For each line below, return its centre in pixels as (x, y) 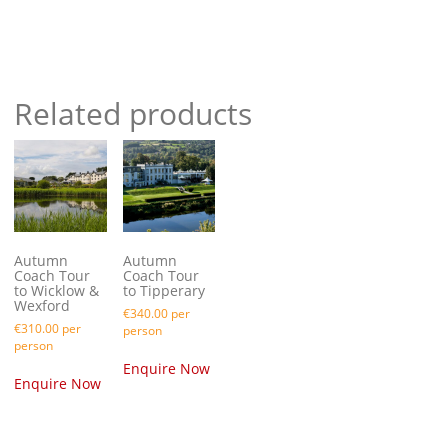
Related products (133, 113)
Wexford (42, 306)
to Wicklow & (56, 291)
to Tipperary (163, 291)
